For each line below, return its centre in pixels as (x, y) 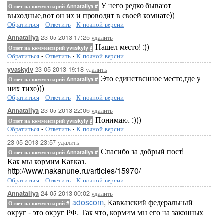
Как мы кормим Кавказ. (47, 161)
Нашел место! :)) (121, 46)
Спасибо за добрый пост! (141, 151)
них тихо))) (26, 88)
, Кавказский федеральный (148, 202)
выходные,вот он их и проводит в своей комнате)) (91, 15)
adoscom (88, 202)
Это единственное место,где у (150, 78)
